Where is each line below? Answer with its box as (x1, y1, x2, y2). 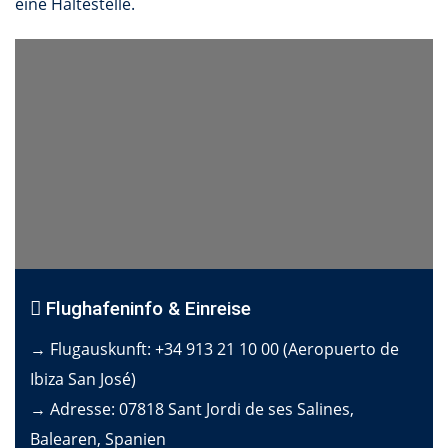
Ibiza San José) (30, 367, 136, 390)
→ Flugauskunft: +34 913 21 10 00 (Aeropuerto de (30, 337, 399, 360)
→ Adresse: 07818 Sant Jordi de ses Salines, (30, 397, 354, 420)
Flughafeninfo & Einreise (41, 296, 251, 320)
